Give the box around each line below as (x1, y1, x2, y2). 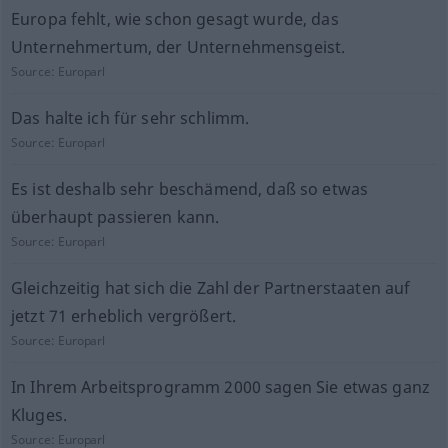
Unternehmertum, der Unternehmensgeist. (10, 36, 346, 58)
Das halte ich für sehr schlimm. (10, 107, 250, 129)
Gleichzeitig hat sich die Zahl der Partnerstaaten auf (10, 277, 411, 299)
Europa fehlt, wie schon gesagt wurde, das (10, 8, 339, 30)
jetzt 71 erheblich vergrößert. (10, 305, 237, 327)
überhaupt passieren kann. (10, 206, 220, 228)
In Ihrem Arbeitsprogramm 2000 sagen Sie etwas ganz (10, 376, 430, 398)
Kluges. (10, 404, 67, 426)
